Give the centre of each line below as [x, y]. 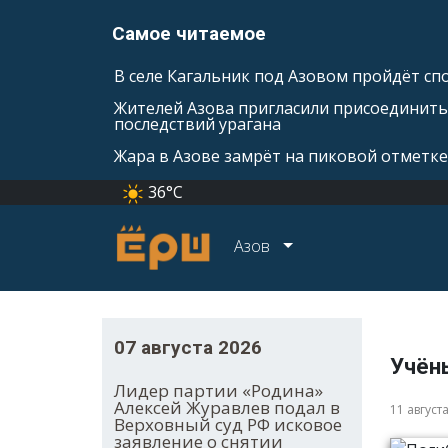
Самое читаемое [189, 33]
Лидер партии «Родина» [218, 391]
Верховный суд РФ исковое [228, 425]
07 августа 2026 [188, 348]
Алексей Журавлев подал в [227, 408]
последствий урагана [197, 124]
